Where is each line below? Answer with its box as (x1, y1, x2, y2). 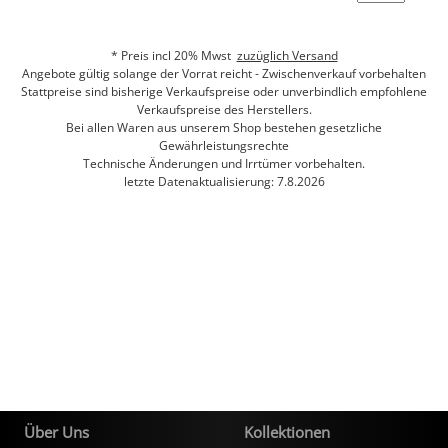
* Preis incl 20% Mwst (110, 47, 237, 64)
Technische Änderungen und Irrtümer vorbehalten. (83, 155, 365, 172)
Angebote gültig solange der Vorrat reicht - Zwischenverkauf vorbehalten (22, 65, 426, 82)
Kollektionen (244, 422, 331, 442)
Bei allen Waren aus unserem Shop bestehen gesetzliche (66, 119, 382, 136)
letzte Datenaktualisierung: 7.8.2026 (123, 173, 325, 190)
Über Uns (24, 422, 90, 442)
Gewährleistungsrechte (159, 137, 289, 154)
